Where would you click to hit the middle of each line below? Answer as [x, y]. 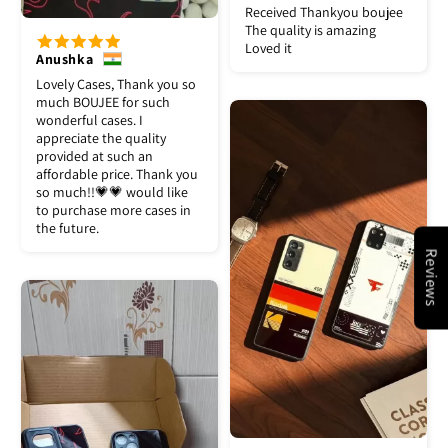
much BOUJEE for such [103, 102]
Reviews [432, 277]
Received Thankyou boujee [324, 12]
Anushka [65, 59]
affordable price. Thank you [117, 174]
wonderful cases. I [89, 120]
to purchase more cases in [113, 210]
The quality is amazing [310, 30]
